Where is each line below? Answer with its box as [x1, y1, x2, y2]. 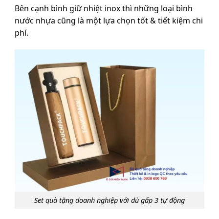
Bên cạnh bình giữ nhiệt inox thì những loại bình [15, 2, 193, 14]
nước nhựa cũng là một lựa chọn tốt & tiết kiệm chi [15, 15, 203, 26]
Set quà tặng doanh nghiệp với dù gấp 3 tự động [34, 195, 185, 205]
